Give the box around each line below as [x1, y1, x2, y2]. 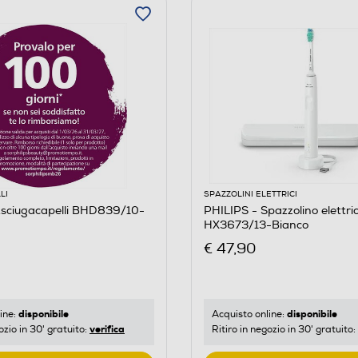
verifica [89, 323, 125, 336]
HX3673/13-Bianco [203, 217, 308, 232]
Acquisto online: [211, 308, 287, 321]
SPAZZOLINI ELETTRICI [203, 189, 297, 199]
